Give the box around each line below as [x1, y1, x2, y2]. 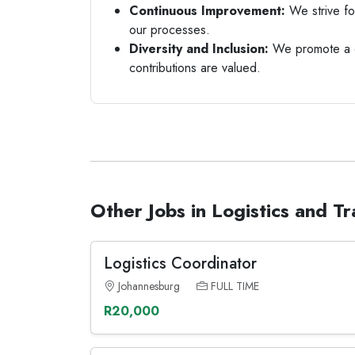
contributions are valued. [129, 59, 261, 77]
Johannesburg [118, 278, 180, 294]
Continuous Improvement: [129, 2, 285, 20]
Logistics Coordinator [104, 252, 257, 275]
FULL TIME [211, 278, 259, 294]
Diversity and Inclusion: [129, 40, 269, 58]
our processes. [129, 21, 210, 39]
